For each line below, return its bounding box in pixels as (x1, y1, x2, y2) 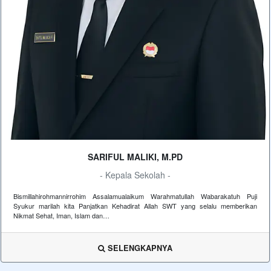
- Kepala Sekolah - (100, 169, 171, 181)
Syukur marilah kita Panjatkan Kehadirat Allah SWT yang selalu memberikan (13, 201, 257, 211)
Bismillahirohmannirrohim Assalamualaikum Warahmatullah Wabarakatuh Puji (13, 191, 257, 201)
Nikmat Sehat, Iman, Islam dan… (13, 211, 109, 221)
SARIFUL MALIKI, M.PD (88, 151, 183, 163)
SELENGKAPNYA (105, 243, 172, 254)
